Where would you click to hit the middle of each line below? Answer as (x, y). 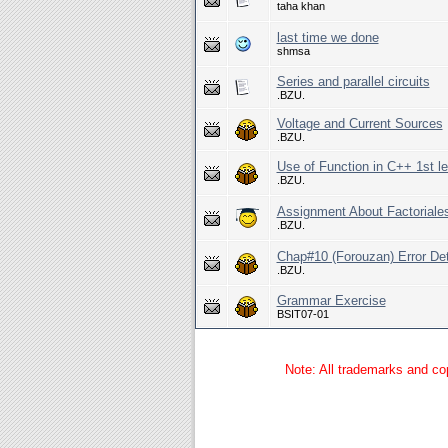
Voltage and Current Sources (359, 123)
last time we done (327, 37)
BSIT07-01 (302, 314)
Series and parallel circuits (353, 81)
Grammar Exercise (331, 300)
